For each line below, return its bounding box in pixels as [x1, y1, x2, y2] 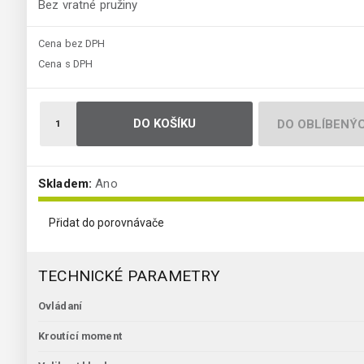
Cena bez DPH [38, 37, 106, 50]
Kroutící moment [38, 330, 122, 343]
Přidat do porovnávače [49, 216, 164, 230]
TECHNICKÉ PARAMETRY [38, 266, 221, 286]
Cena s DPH [38, 58, 93, 71]
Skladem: [38, 176, 93, 192]
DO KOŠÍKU [132, 116, 197, 132]
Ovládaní [38, 300, 82, 313]
